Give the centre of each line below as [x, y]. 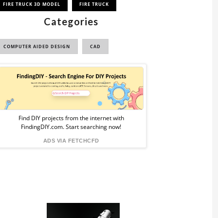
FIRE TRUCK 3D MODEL [32, 4]
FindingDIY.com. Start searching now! [71, 127]
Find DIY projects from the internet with [71, 118]
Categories [71, 21]
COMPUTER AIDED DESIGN [37, 46]
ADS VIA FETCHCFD [71, 140]
